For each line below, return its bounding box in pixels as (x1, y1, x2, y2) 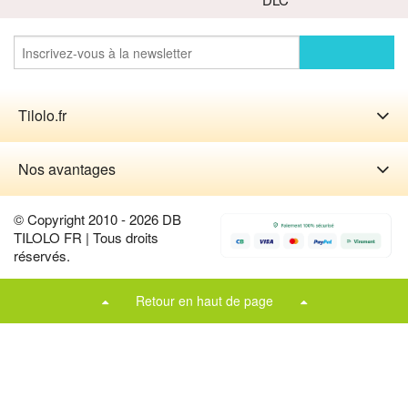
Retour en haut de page (135, 291, 273, 311)
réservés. (14, 246, 70, 266)
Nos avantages (18, 158, 116, 180)
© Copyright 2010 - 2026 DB (14, 209, 181, 229)
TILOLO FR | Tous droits (14, 228, 158, 248)
